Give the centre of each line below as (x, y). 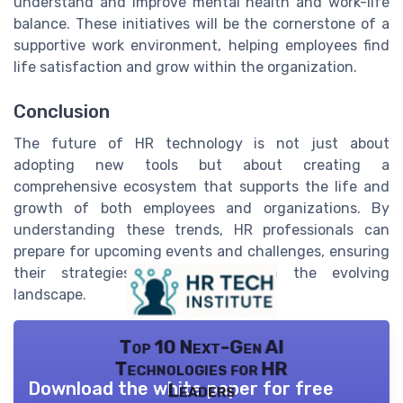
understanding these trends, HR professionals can (201, 229)
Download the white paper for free (181, 388)
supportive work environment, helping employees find (201, 46)
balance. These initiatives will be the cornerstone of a (201, 24)
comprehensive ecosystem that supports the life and (201, 186)
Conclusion (62, 111)
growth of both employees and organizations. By (201, 208)
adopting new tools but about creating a (201, 165)
